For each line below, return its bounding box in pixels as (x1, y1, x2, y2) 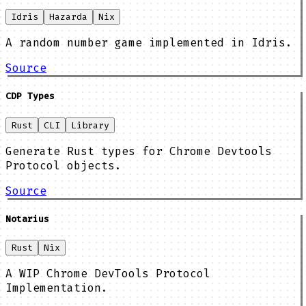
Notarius (5, 212, 49, 225)
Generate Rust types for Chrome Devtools (5, 143, 272, 158)
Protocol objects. (5, 158, 122, 173)
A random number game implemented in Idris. (5, 36, 292, 51)
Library (71, 119, 109, 131)
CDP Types (5, 90, 55, 102)
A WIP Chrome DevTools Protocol (5, 266, 210, 281)
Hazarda (49, 11, 87, 23)
